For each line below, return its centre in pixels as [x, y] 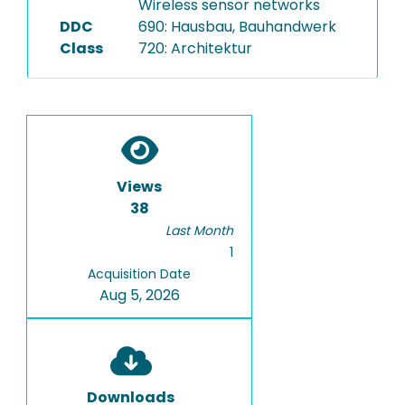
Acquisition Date [139, 274]
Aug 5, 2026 [139, 295]
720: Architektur [195, 48]
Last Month [199, 231]
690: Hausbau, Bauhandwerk [237, 27]
